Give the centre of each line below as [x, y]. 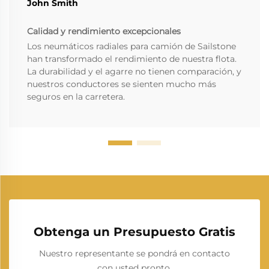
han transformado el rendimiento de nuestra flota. [132, 59]
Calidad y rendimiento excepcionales [104, 32]
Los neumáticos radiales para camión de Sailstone [131, 47]
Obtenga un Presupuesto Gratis [134, 232]
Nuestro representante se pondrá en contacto [134, 254]
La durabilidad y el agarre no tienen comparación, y [134, 72]
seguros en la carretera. [76, 97]
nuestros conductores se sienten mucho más [122, 84]
